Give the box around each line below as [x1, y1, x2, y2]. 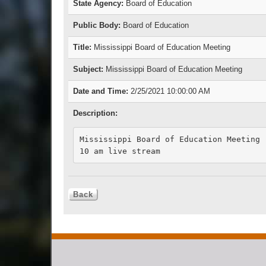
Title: [73, 43, 91, 52]
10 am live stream [79, 146, 160, 156]
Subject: [73, 65, 103, 74]
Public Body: [73, 21, 121, 30]
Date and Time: [73, 87, 128, 96]
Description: [73, 109, 118, 118]
